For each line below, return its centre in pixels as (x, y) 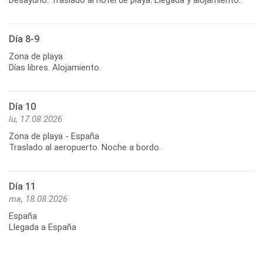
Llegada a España (43, 227)
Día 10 (22, 106)
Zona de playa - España (54, 136)
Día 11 (22, 186)
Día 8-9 (24, 39)
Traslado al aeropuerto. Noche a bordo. (85, 147)
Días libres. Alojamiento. (55, 67)
